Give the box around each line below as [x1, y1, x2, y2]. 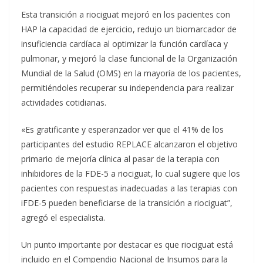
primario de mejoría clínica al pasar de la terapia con [21, 153, 220, 164]
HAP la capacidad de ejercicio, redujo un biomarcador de [21, 23, 237, 35]
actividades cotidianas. [21, 97, 106, 108]
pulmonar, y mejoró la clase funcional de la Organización [21, 53, 237, 64]
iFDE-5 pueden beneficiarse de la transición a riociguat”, [21, 197, 232, 208]
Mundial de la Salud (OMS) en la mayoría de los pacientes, [21, 68, 241, 79]
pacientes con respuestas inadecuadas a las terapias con [21, 183, 237, 194]
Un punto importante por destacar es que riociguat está [21, 239, 233, 250]
